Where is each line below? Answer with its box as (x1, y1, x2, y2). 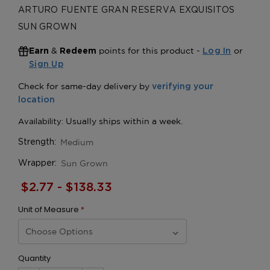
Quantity (18, 252, 51, 264)
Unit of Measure (18, 203, 81, 215)
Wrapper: (18, 159, 57, 168)
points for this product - (96, 45, 202, 55)
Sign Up (29, 60, 63, 69)
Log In (202, 46, 231, 55)
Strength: (18, 137, 56, 146)
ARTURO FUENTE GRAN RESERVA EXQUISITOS (18, 5, 235, 14)
